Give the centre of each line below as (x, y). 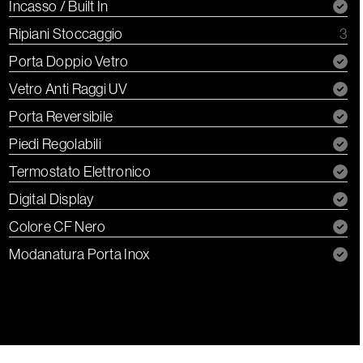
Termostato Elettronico (80, 172)
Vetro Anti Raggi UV (68, 90)
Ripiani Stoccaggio (66, 34)
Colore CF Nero (58, 227)
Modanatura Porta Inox (80, 255)
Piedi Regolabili (56, 145)
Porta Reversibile (61, 117)
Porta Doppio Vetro (69, 62)
